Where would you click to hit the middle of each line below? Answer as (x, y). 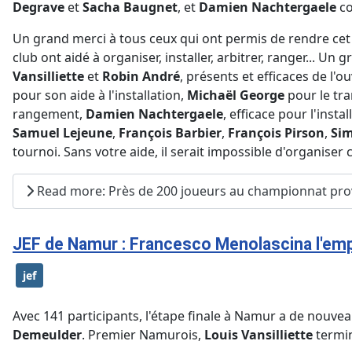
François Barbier (170, 132)
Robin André (141, 76)
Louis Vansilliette (258, 334)
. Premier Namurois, (143, 334)
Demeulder (47, 334)
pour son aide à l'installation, (100, 95)
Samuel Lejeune (62, 132)
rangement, (49, 114)
